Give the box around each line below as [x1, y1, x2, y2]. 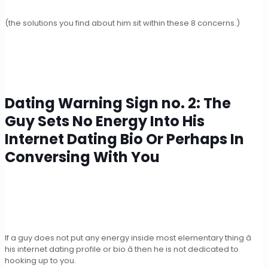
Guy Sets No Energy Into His [5, 111, 205, 131]
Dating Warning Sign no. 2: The [5, 93, 231, 113]
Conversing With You [5, 147, 160, 167]
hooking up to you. [5, 254, 76, 266]
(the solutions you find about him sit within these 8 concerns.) [5, 17, 240, 29]
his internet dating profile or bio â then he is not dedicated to [5, 243, 239, 255]
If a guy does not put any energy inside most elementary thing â [5, 232, 251, 243]
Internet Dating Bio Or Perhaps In [5, 129, 244, 149]
